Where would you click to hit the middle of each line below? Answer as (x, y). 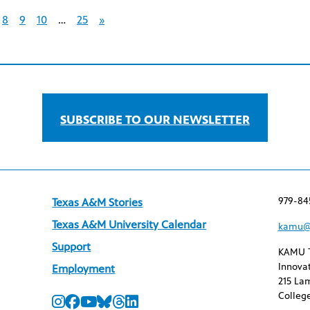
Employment (84, 269)
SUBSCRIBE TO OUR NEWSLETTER (155, 120)
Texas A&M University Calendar (129, 225)
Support (72, 247)
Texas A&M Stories (98, 202)
